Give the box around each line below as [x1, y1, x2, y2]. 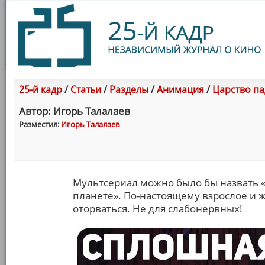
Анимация [157, 83, 204, 96]
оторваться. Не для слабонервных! [73, 202, 243, 215]
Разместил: [19, 119, 61, 130]
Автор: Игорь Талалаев [19, 104, 130, 118]
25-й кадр [19, 83, 62, 96]
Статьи [70, 83, 101, 96]
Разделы [109, 83, 148, 96]
